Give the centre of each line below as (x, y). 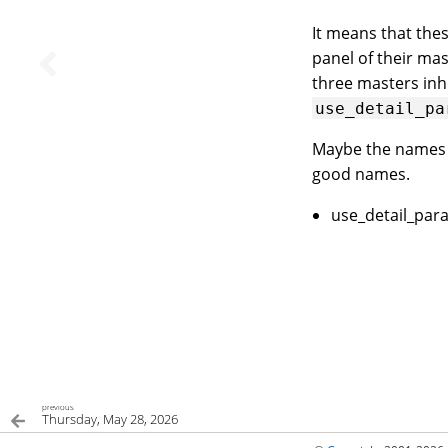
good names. (361, 173)
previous (58, 407)
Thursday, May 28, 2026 (110, 419)
